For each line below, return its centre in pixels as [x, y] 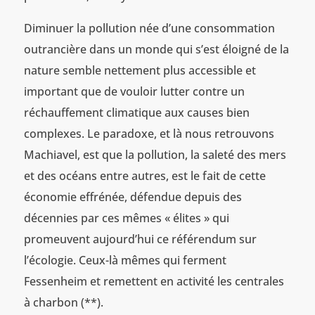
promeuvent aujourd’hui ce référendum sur [140, 239]
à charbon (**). [63, 302]
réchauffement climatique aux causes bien [136, 112]
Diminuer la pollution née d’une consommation [149, 28]
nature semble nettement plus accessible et [140, 70]
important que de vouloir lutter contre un [134, 91]
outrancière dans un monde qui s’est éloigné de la [156, 49]
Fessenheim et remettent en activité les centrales [154, 281]
